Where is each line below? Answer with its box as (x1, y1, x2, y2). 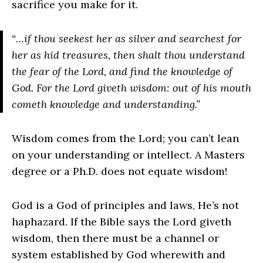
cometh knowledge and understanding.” (12, 97, 200, 112)
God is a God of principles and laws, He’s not (12, 198, 239, 213)
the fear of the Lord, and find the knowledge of (12, 65, 232, 79)
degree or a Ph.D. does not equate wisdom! (12, 164, 227, 178)
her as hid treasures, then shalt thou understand (12, 48, 245, 62)
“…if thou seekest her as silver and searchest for (12, 32, 241, 46)
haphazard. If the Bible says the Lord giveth (12, 215, 231, 229)
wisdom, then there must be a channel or (12, 231, 219, 245)
